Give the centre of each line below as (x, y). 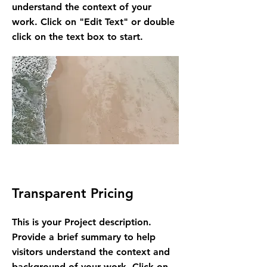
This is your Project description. (82, 222)
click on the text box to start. (77, 37)
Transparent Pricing (73, 193)
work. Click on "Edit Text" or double (93, 22)
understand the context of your (82, 7)
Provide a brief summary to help (84, 237)
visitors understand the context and (91, 252)
